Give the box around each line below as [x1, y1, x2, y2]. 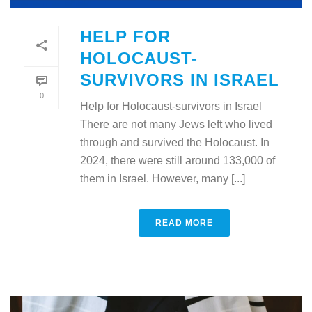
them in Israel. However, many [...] [80, 172, 245, 185]
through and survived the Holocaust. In [80, 136, 270, 148]
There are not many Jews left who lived [80, 118, 272, 130]
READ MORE [155, 217, 213, 228]
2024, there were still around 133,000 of [80, 154, 275, 166]
